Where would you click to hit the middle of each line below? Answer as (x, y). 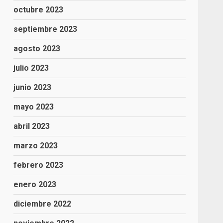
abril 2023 (32, 126)
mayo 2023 (34, 107)
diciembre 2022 (43, 204)
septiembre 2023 (46, 29)
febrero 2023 (39, 165)
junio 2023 (33, 87)
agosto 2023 (37, 48)
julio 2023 (31, 68)
